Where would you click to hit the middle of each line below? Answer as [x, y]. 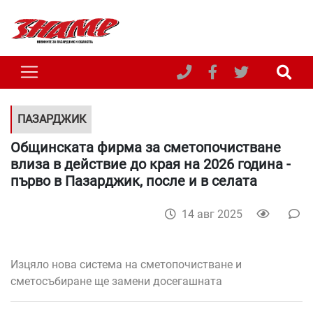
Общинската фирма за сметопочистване [146, 147]
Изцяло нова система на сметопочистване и [126, 264]
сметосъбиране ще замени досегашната [116, 281]
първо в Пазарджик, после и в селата [134, 181]
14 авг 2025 [212, 214]
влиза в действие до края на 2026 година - [151, 164]
